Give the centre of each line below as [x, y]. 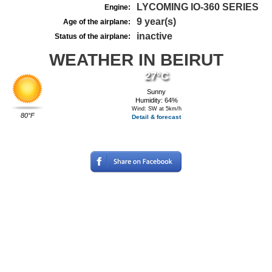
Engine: [117, 7]
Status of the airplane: [93, 36]
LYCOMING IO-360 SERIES [198, 7]
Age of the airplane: [97, 22]
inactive [155, 36]
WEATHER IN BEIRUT [136, 60]
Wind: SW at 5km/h [156, 109]
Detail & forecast [157, 117]
